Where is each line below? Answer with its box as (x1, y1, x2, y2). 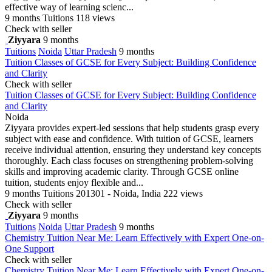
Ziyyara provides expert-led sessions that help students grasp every (5, 122, 259, 133)
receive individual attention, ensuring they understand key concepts (5, 144, 261, 155)
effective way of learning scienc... (5, 1, 134, 12)
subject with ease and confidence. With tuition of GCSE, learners (5, 133, 253, 144)
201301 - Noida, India (76, 188, 161, 199)
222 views (163, 188, 203, 199)
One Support (5, 243, 54, 254)
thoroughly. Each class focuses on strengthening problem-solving (5, 155, 253, 166)
